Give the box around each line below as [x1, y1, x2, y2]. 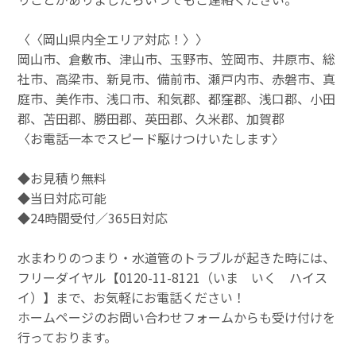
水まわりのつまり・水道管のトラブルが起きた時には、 [17, 247, 336, 267]
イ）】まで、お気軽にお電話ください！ [17, 287, 246, 307]
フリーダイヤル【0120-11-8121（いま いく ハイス [17, 267, 328, 287]
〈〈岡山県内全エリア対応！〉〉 [17, 29, 209, 48]
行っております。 [17, 327, 118, 346]
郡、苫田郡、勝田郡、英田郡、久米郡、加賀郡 [17, 108, 285, 128]
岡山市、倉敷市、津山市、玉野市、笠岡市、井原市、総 [17, 48, 336, 68]
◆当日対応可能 [17, 188, 107, 207]
